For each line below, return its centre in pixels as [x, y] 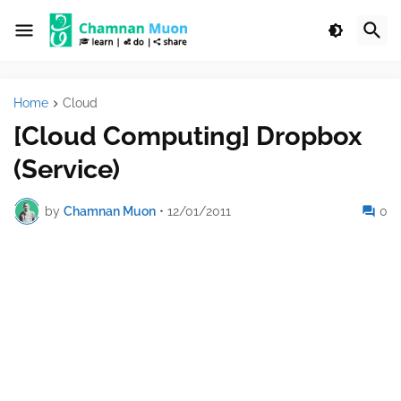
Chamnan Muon [110, 211]
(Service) [67, 170]
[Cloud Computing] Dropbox [188, 137]
